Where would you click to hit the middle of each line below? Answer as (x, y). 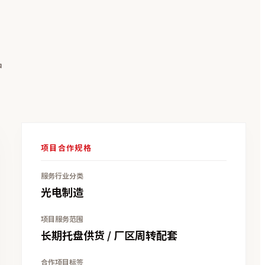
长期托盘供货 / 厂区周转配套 (109, 235)
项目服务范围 (62, 218)
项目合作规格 (66, 147)
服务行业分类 (62, 175)
